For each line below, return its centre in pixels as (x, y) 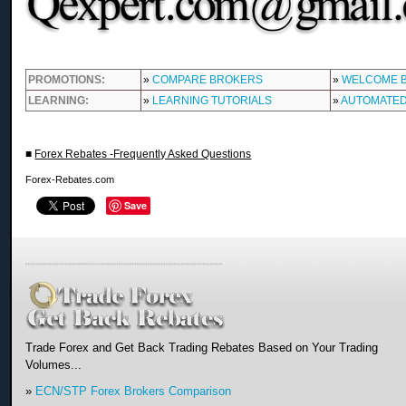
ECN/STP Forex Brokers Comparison (134, 391)
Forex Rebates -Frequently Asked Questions (143, 154)
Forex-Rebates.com (70, 179)
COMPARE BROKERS (208, 79)
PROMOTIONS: (67, 79)
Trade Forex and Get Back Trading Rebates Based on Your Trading (202, 347)
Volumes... (54, 364)
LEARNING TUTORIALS (213, 100)
